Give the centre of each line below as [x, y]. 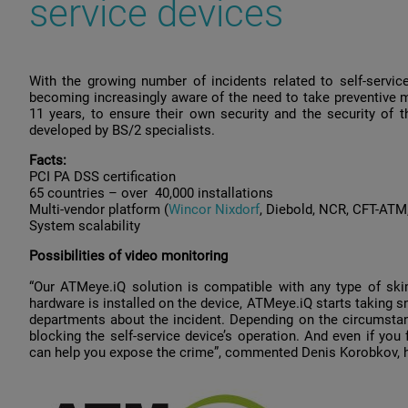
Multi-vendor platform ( [99, 210]
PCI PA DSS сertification [102, 177]
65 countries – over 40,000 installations [151, 194]
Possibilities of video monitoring [128, 256]
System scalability [85, 226]
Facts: [48, 161]
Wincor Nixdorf [214, 210]
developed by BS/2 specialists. [122, 130]
